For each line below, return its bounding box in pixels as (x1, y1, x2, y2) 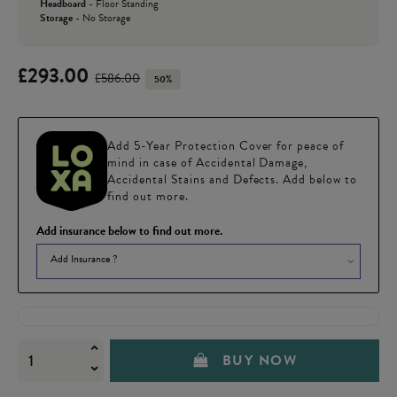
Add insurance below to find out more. (36, 222, 222, 241)
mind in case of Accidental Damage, (107, 153, 308, 173)
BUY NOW (222, 350, 298, 372)
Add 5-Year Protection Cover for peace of (107, 136, 345, 156)
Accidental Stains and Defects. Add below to (107, 170, 358, 190)
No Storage (82, 10, 130, 27)
